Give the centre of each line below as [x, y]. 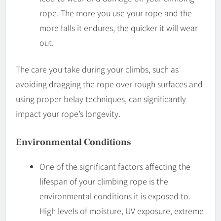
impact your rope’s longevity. [68, 113]
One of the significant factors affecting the [115, 166]
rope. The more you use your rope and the [116, 13]
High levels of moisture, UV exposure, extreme [122, 210]
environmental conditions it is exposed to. [115, 196]
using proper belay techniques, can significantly [101, 98]
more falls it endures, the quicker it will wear [119, 27]
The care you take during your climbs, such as [97, 69]
